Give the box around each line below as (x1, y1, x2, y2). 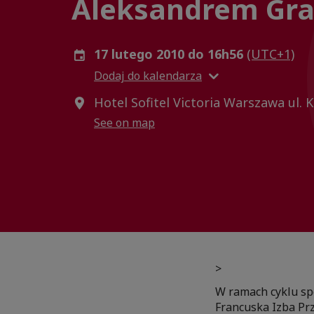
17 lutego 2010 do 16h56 (94, 46, 247, 62)
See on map (94, 115, 155, 130)
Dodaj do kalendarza (94, 67, 202, 83)
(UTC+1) (247, 46, 294, 62)
